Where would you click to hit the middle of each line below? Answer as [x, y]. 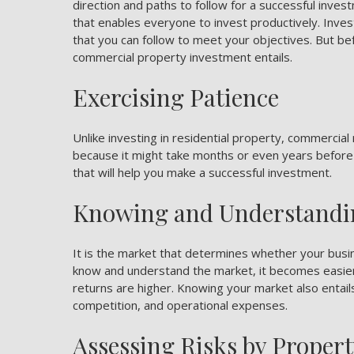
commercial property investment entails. [183, 57]
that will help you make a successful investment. [202, 172]
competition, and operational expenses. [182, 305]
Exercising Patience [176, 97]
